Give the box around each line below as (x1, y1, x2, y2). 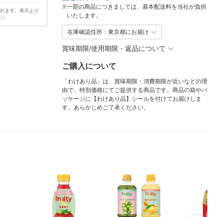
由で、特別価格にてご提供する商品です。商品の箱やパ (62, 87, 207, 93)
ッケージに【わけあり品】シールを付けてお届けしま (62, 95, 201, 102)
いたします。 (67, 12, 102, 19)
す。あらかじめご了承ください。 (62, 104, 149, 111)
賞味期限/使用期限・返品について (62, 44, 166, 52)
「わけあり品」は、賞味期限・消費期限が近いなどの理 (62, 78, 207, 85)
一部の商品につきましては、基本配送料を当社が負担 (67, 3, 206, 10)
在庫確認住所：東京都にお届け (67, 29, 149, 35)
